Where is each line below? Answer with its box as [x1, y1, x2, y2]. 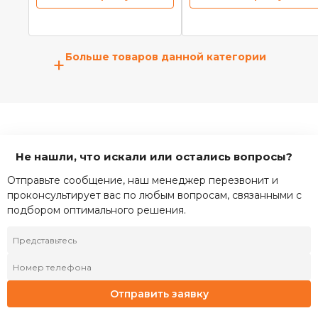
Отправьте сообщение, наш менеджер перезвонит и [7, 174, 278, 187]
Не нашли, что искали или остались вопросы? [15, 150, 292, 164]
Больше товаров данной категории [65, 50, 266, 64]
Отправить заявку [109, 287, 209, 300]
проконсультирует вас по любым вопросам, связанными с [7, 189, 302, 202]
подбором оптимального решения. [7, 204, 186, 217]
